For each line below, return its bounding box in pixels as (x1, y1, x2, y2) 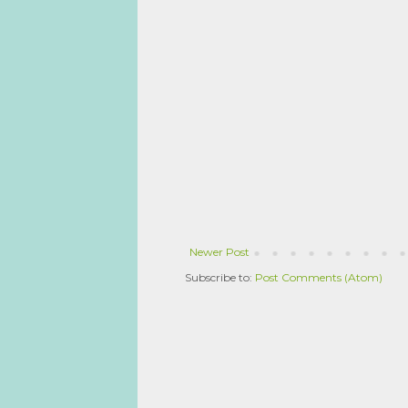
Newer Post (189, 244, 250, 259)
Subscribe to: (185, 270, 255, 284)
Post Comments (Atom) (255, 270, 382, 284)
